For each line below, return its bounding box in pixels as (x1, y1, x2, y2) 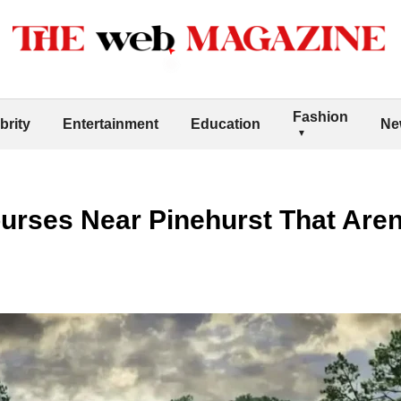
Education (191, 115, 260, 132)
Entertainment (63, 115, 158, 132)
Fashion (293, 108, 348, 124)
